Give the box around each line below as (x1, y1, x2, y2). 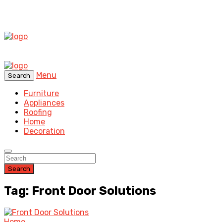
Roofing (24, 108, 52, 117)
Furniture (24, 89, 59, 98)
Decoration (24, 126, 65, 136)
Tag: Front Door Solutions (4, 183, 156, 198)
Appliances (24, 98, 64, 108)
